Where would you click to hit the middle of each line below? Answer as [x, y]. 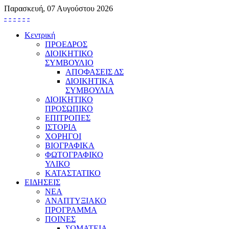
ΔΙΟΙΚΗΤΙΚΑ [90, 81]
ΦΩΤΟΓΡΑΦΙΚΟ [74, 155]
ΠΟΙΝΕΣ [60, 219]
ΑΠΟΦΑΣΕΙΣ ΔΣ [95, 72]
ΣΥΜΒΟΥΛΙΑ [90, 90]
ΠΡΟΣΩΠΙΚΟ [69, 109]
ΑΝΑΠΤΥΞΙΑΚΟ [76, 201]
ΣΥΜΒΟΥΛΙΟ [69, 63]
